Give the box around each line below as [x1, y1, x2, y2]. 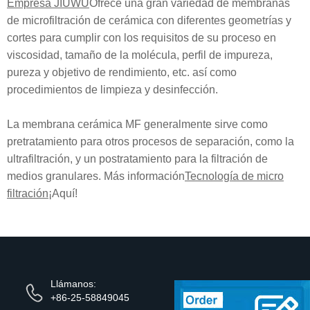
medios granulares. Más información [7, 170, 185, 182]
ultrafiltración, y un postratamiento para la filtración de [7, 153, 268, 165]
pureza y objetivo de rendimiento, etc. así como [7, 66, 237, 78]
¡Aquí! [48, 188, 77, 199]
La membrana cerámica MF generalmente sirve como [7, 118, 268, 130]
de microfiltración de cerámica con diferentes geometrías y [7, 15, 291, 26]
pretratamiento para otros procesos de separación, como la [7, 136, 294, 147]
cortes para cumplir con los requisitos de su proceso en [7, 32, 276, 44]
